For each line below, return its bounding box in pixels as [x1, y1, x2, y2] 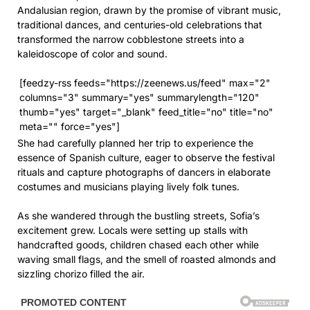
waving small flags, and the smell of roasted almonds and [17, 253, 276, 266]
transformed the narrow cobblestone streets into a [17, 33, 244, 46]
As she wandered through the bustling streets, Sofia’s [17, 210, 259, 222]
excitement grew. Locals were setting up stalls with [17, 224, 248, 237]
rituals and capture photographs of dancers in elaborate [17, 166, 271, 179]
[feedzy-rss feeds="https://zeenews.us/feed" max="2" [19, 77, 271, 89]
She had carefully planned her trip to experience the [17, 137, 253, 149]
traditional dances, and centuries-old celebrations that [17, 19, 262, 31]
